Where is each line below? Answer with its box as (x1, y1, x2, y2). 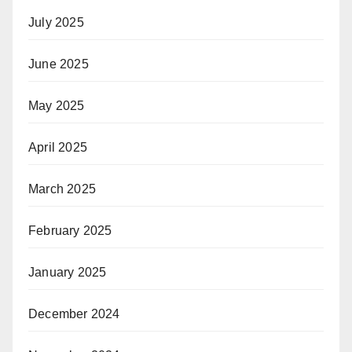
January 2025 (28, 265, 107, 279)
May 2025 (28, 98, 85, 112)
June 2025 (28, 57, 89, 71)
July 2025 (28, 15, 84, 29)
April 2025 (28, 140, 87, 154)
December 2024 (28, 306, 120, 321)
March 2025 (28, 181, 96, 196)
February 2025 (28, 223, 112, 237)
